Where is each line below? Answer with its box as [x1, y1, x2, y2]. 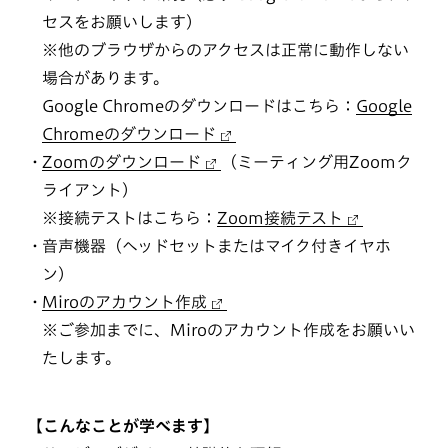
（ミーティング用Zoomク [220, 154, 412, 171]
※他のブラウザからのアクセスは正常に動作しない [41, 42, 409, 59]
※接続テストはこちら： [41, 210, 217, 227]
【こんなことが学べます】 [26, 418, 219, 435]
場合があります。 [41, 70, 169, 87]
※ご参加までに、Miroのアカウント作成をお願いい [41, 322, 415, 339]
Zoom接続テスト [216, 210, 343, 227]
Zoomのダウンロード [41, 154, 201, 171]
